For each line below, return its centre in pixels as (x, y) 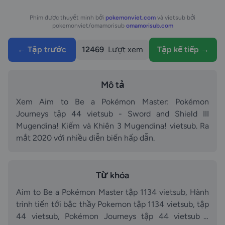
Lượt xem (126, 49)
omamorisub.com (149, 26)
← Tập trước (42, 49)
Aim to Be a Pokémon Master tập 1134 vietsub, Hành (113, 192)
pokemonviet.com (131, 18)
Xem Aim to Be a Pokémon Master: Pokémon (113, 102)
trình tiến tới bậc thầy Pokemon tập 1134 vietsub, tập (106, 204)
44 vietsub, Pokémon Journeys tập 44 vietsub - (113, 216)
